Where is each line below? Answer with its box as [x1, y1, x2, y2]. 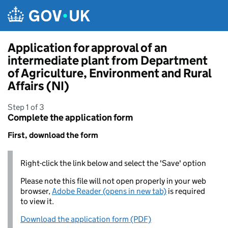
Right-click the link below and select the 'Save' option [20, 158, 206, 168]
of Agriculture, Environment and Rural [8, 66, 211, 80]
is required [166, 186, 205, 196]
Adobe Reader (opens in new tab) [52, 186, 166, 196]
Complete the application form [8, 112, 133, 123]
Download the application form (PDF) [20, 214, 151, 224]
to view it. [20, 196, 54, 206]
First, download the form [8, 130, 98, 140]
